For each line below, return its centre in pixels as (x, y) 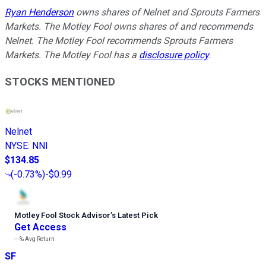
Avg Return (39, 239)
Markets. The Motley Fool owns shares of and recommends (129, 27)
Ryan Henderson (39, 12)
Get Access (40, 227)
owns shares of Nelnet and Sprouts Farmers (167, 12)
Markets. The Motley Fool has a (72, 55)
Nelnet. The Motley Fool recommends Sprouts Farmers (119, 41)
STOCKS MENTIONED (60, 82)
